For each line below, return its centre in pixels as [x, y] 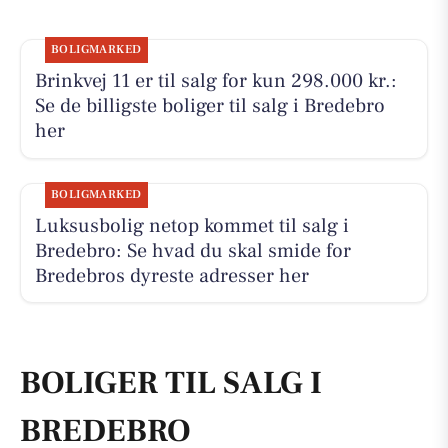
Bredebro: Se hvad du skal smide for [192, 250]
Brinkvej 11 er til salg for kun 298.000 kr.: [215, 81]
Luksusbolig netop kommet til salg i [191, 225]
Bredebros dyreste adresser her [171, 275]
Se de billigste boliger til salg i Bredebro [209, 106]
